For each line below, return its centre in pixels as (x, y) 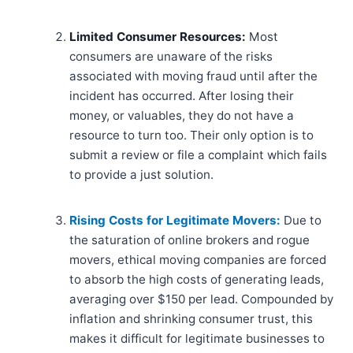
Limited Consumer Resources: (158, 37)
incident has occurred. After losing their (182, 96)
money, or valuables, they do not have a (182, 116)
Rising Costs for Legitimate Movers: (175, 221)
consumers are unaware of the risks (171, 57)
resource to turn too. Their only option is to (191, 136)
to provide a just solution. (141, 175)
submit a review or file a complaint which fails (198, 155)
